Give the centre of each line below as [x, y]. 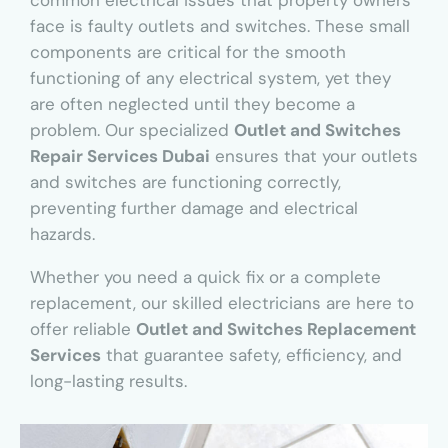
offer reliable [83, 329]
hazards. [62, 234]
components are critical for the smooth [188, 52]
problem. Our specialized [132, 130]
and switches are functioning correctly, [185, 182]
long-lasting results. [108, 381]
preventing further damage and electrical [194, 208]
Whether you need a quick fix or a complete [205, 277]
